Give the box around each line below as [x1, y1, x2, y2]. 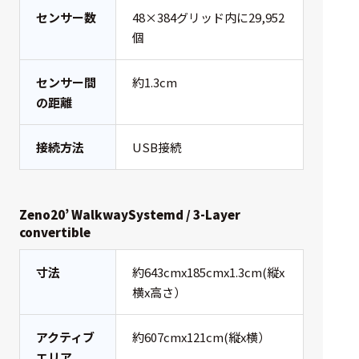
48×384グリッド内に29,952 [132, 9, 284, 26]
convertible [19, 224, 91, 241]
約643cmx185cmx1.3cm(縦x [132, 264, 284, 281]
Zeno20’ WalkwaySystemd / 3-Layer [19, 206, 240, 224]
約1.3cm [132, 74, 177, 91]
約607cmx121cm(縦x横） [132, 329, 270, 346]
